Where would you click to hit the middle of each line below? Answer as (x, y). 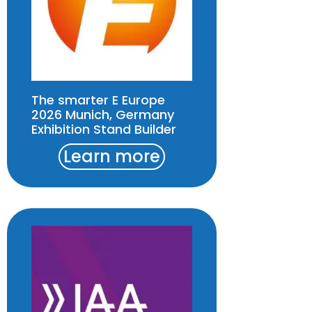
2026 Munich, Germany (103, 115)
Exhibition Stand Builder (104, 130)
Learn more (112, 157)
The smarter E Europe (98, 100)
